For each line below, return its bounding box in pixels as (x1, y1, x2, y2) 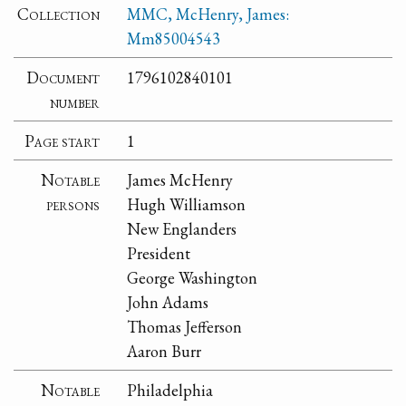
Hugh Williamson (127, 193, 246, 215)
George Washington (127, 266, 258, 288)
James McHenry (127, 169, 234, 190)
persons (46, 193, 101, 215)
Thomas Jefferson (127, 315, 243, 337)
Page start (24, 130, 101, 151)
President (127, 242, 191, 264)
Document (26, 66, 101, 88)
